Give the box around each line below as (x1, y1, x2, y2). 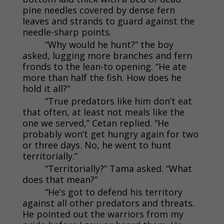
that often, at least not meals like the (22, 105, 184, 118)
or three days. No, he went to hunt (22, 138, 171, 151)
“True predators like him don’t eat (44, 94, 192, 107)
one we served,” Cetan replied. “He (22, 116, 169, 129)
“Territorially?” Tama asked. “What (44, 162, 192, 174)
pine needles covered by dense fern (22, 3, 175, 16)
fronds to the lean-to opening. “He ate (22, 60, 186, 72)
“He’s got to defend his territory (44, 185, 182, 198)
